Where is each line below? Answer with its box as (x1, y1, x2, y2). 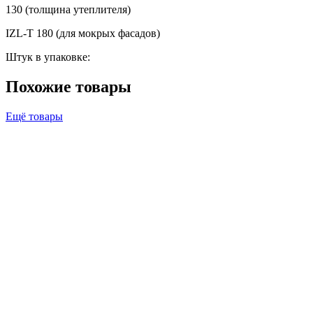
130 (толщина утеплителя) (6, 3, 131, 15)
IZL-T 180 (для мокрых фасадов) (6, 27, 160, 39)
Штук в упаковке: (6, 50, 90, 63)
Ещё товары (6, 110, 63, 122)
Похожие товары (6, 77, 131, 96)
